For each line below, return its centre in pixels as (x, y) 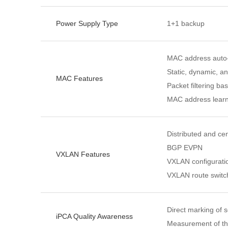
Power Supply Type (87, 23)
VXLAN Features (83, 154)
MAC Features (79, 78)
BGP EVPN (185, 148)
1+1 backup (186, 23)
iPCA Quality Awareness (94, 216)
